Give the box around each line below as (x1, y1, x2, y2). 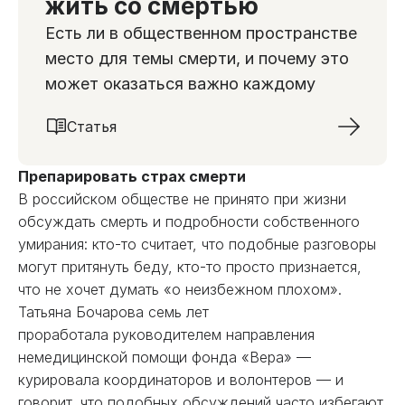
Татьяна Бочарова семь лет (18, 303, 209, 321)
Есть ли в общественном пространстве (45, 24, 357, 42)
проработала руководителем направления (18, 325, 315, 344)
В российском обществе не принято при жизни (18, 190, 346, 208)
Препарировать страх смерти (18, 167, 246, 185)
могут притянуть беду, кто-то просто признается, (18, 258, 362, 276)
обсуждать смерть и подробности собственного (18, 212, 360, 231)
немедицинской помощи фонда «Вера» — (18, 348, 311, 366)
